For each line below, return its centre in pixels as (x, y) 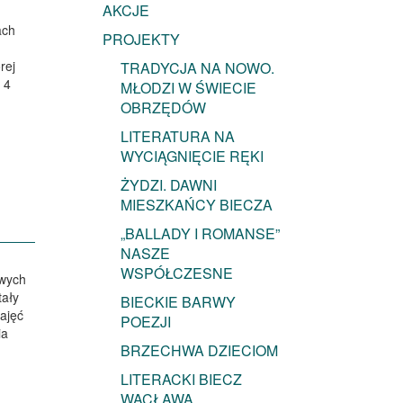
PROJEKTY (141, 40)
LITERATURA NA (177, 137)
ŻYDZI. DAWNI (168, 185)
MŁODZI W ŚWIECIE (188, 88)
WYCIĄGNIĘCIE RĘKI (192, 157)
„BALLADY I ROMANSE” (200, 234)
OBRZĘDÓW (163, 108)
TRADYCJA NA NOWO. (197, 68)
